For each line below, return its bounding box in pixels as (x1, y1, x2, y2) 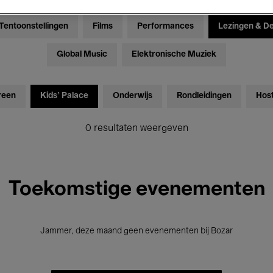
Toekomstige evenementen (8, 180, 265, 199)
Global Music (57, 51, 107, 59)
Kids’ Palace (40, 92, 88, 101)
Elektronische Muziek (132, 51, 216, 59)
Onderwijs (112, 92, 152, 101)
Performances (136, 23, 194, 31)
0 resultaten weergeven (85, 124, 188, 133)
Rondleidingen (176, 92, 232, 101)
